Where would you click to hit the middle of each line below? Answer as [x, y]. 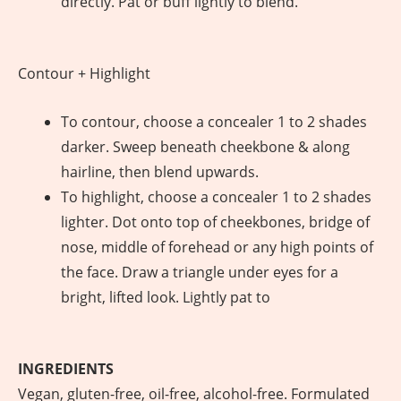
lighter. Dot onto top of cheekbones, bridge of [215, 222]
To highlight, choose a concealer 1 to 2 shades [216, 197]
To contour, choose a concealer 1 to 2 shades [214, 122]
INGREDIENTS [66, 369]
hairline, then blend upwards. [160, 172]
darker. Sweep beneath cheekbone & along [205, 147]
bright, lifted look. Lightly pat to [166, 297]
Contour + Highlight [84, 74]
